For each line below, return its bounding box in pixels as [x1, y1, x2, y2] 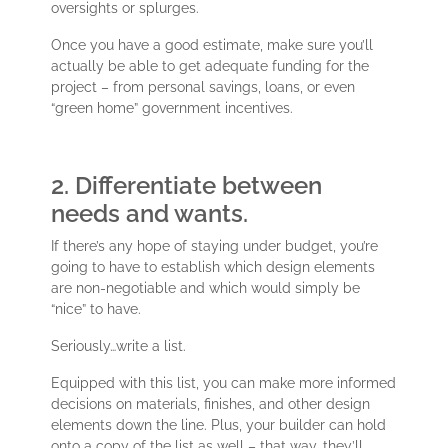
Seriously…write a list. [51, 338, 191, 355]
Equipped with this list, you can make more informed [51, 375, 397, 392]
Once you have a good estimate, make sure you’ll [51, 37, 374, 54]
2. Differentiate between [51, 171, 323, 201]
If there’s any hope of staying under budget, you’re [51, 238, 379, 255]
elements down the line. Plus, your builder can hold [51, 417, 387, 434]
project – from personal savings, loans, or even [51, 79, 356, 96]
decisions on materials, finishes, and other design [51, 396, 371, 413]
